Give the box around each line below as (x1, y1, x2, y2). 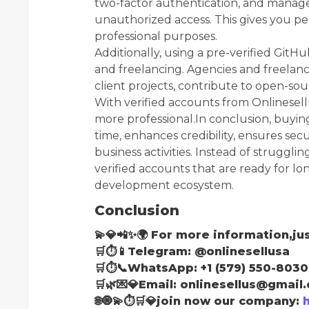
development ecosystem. (94, 178, 234, 192)
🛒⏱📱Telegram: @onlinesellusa (94, 244, 293, 258)
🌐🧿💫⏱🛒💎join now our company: (94, 294, 303, 308)
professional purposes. (94, 29, 217, 43)
